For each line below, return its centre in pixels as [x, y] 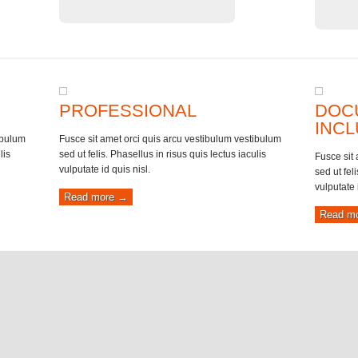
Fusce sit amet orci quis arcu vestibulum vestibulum [170, 139]
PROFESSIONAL [128, 111]
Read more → [96, 197]
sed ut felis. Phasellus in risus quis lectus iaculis [163, 154]
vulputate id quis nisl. [105, 169]
